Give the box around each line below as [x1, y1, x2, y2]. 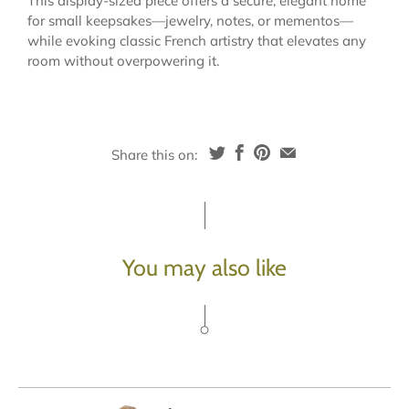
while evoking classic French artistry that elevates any [27, 32, 366, 49]
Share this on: [110, 145, 197, 163]
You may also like [122, 253, 287, 281]
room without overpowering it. [27, 52, 219, 69]
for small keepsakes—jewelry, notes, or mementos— [27, 12, 353, 29]
